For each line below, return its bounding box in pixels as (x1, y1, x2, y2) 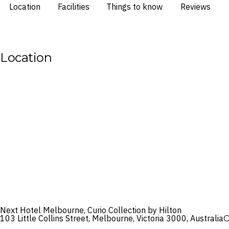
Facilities (58, 1, 89, 12)
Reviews (180, 1, 211, 12)
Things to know (106, 1, 163, 12)
